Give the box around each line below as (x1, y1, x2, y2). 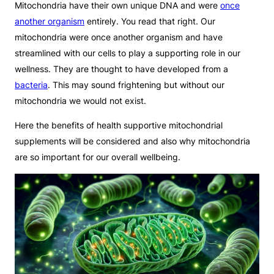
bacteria (15, 79, 48, 90)
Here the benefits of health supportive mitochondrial (15, 119, 223, 130)
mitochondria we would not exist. (15, 95, 146, 106)
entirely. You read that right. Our (84, 15, 215, 26)
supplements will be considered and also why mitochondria (15, 135, 250, 146)
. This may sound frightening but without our (48, 79, 224, 90)
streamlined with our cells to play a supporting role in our (15, 47, 240, 58)
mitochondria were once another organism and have (15, 31, 223, 42)
